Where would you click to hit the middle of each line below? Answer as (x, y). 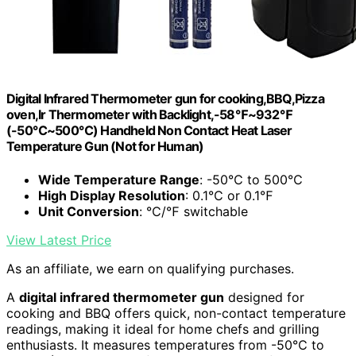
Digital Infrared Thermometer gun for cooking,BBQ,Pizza (165, 99)
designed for (264, 297)
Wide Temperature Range (119, 179)
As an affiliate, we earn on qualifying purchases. (150, 268)
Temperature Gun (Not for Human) (105, 147)
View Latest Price (59, 240)
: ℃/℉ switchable (193, 211)
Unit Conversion (89, 211)
